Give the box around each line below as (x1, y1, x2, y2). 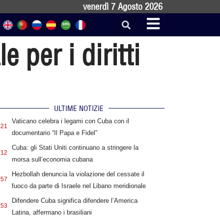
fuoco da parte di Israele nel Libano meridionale (11, 182, 146, 190)
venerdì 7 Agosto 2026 (83, 1, 163, 12)
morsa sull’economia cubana (11, 156, 93, 164)
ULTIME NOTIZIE (54, 104, 104, 113)
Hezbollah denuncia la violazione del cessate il (11, 170, 144, 178)
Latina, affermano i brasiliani (11, 209, 92, 217)
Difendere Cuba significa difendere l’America (11, 197, 137, 205)
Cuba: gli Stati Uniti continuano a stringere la (11, 144, 138, 152)
